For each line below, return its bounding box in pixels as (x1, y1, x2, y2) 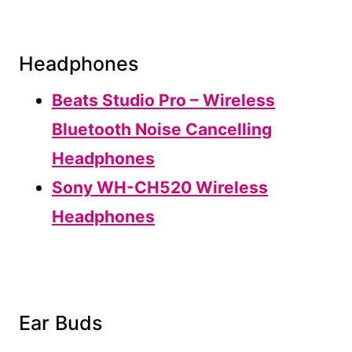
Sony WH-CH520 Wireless (52, 178, 268, 198)
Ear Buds (19, 310, 102, 335)
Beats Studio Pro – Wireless (52, 90, 275, 111)
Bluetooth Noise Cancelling (52, 119, 272, 140)
